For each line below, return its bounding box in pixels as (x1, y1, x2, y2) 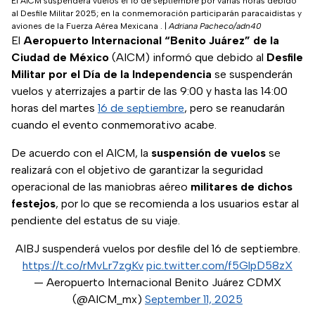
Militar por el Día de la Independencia (11, 67, 212, 82)
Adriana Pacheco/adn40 (169, 21, 262, 32)
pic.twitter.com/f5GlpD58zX (146, 259, 292, 273)
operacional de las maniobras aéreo (11, 180, 191, 194)
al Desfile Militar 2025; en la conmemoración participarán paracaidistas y (11, 8, 302, 19)
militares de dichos (191, 180, 292, 194)
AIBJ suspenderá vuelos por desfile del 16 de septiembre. (15, 242, 300, 256)
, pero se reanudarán (184, 101, 285, 115)
